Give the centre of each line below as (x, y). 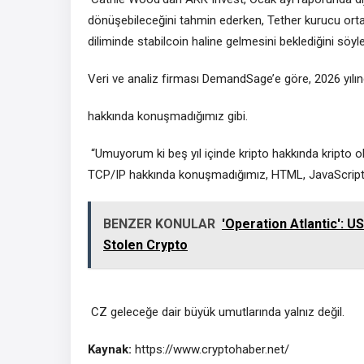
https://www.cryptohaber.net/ (210, 349)
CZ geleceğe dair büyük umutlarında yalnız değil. (216, 312)
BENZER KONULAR (159, 223)
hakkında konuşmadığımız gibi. (168, 116)
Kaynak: (110, 349)
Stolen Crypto (145, 245)
